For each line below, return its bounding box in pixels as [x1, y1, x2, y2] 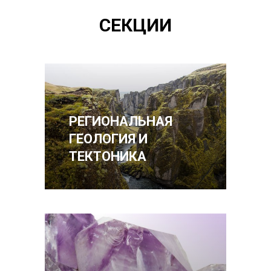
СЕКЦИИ [99, 15, 172, 36]
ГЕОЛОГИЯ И [69, 131, 148, 147]
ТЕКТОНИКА [69, 149, 146, 165]
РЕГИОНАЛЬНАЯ [69, 114, 172, 129]
